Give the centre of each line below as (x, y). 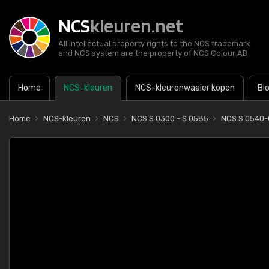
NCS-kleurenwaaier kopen (185, 88)
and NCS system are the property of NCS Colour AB (153, 53)
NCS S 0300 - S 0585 (170, 119)
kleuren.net (137, 26)
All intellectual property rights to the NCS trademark (154, 44)
